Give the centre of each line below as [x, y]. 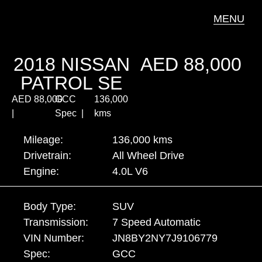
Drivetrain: [47, 156]
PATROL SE [71, 83]
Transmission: [56, 222]
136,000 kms [143, 140]
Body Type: [50, 206]
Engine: [41, 171]
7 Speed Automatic [157, 222]
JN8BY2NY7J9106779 [165, 238]
